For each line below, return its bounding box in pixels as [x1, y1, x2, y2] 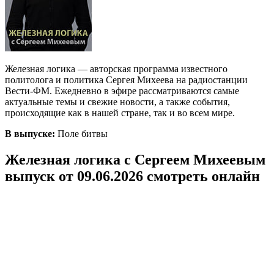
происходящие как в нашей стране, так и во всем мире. [5, 107, 235, 118]
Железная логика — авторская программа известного [5, 63, 228, 74]
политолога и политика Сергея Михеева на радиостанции [5, 74, 248, 85]
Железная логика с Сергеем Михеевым [5, 151, 265, 168]
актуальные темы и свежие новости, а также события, [5, 96, 230, 107]
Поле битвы [55, 128, 108, 139]
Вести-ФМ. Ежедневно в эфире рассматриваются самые [5, 85, 239, 96]
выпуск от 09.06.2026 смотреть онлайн [5, 168, 260, 184]
